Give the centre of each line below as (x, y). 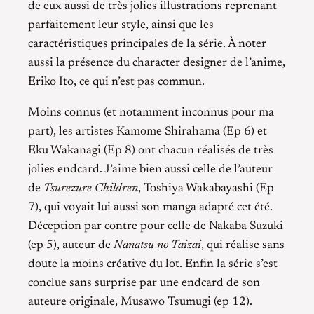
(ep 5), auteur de (71, 245)
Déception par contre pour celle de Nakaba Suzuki (156, 226)
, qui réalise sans (243, 245)
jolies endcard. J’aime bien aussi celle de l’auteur (150, 169)
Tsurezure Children (91, 188)
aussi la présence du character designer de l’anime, (157, 63)
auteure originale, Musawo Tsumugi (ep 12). (140, 302)
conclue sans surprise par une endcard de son (144, 283)
